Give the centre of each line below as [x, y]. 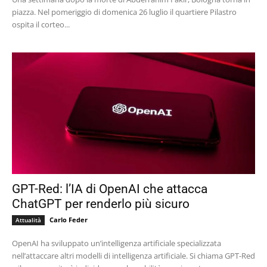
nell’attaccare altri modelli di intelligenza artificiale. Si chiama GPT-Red [133, 256]
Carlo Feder [69, 220]
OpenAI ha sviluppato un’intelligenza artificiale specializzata [117, 243]
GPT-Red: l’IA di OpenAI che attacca [110, 189]
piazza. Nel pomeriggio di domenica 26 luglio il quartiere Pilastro [124, 12]
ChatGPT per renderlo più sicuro [101, 204]
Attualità [28, 220]
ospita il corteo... [41, 25]
